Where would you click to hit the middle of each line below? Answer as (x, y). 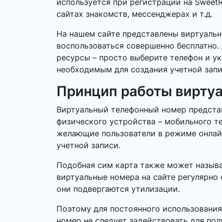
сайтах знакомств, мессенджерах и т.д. (135, 14)
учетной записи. (88, 145)
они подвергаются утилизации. (118, 189)
